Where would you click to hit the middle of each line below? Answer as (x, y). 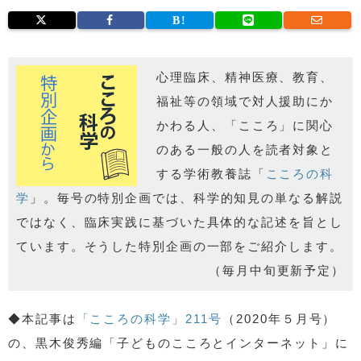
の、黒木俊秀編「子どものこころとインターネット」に (178, 342)
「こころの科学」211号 (149, 318)
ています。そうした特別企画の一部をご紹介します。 (180, 246)
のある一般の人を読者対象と (245, 149)
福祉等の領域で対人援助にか (245, 101)
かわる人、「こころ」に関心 (245, 125)
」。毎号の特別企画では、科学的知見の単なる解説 (186, 197)
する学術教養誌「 (211, 173)
